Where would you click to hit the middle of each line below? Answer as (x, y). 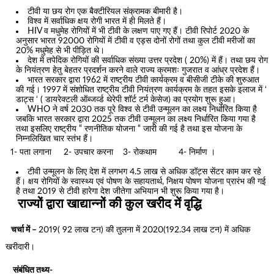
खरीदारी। (20, 247)
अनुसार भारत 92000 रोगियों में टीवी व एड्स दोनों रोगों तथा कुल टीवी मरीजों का (136, 41)
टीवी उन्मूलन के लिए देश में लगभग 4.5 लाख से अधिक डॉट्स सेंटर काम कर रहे (145, 172)
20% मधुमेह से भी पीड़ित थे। (61, 50)
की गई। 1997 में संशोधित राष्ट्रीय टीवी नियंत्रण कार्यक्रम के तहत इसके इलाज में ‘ (142, 90)
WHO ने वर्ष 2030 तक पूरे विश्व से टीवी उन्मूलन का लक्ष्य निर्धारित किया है (143, 109)
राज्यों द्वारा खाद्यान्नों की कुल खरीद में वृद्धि (103, 204)
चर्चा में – (22, 230)
